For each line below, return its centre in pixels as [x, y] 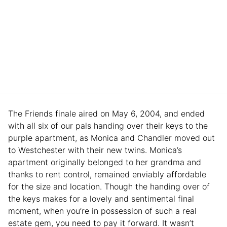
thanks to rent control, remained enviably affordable [107, 175]
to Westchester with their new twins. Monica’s [95, 150]
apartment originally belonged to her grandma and [105, 162]
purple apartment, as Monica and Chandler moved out [111, 138]
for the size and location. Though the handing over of [109, 187]
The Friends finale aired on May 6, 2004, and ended [106, 114]
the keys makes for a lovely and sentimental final [101, 199]
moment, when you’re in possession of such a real [102, 211]
